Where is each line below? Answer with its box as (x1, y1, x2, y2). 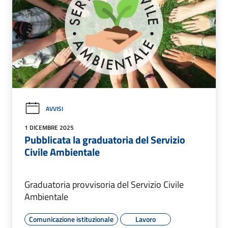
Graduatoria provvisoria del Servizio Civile (24, 178, 184, 192)
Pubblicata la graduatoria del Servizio (24, 132, 185, 148)
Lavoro (135, 214, 156, 225)
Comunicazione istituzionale (29, 214, 113, 225)
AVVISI (46, 103, 63, 113)
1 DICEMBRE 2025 (24, 123, 74, 133)
